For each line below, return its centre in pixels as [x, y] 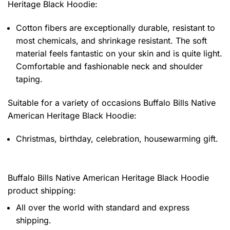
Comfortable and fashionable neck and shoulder [109, 66]
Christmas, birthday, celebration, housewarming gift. [117, 139]
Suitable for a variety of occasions [75, 102]
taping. [29, 79]
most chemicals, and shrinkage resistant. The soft [111, 40]
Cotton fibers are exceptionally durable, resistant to [116, 27]
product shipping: [42, 191]
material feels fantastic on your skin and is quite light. [119, 53]
